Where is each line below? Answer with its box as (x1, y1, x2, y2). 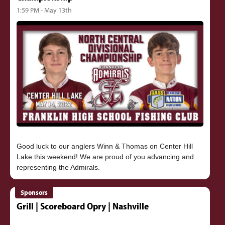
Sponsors (21, 188, 48, 197)
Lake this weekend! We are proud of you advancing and (16, 153, 194, 161)
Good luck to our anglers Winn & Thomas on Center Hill (16, 142, 193, 151)
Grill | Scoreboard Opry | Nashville (16, 199, 149, 212)
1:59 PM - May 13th (16, 5, 72, 15)
